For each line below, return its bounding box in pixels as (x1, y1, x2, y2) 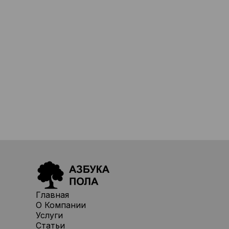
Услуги (36, 210, 63, 220)
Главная (36, 190, 69, 200)
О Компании (36, 200, 86, 210)
